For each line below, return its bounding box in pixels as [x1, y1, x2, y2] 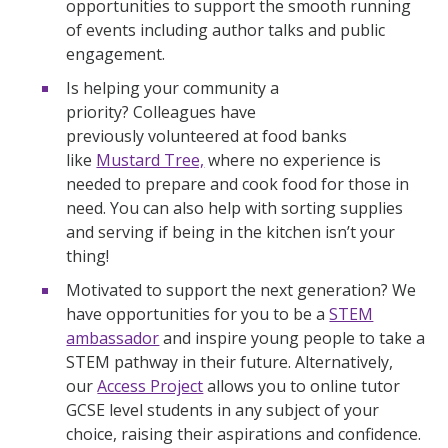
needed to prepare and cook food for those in [66, 172, 410, 195]
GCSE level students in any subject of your [66, 398, 380, 421]
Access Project [97, 374, 204, 397]
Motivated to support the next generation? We [66, 278, 417, 301]
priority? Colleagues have [66, 100, 257, 123]
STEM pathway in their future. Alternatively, [66, 350, 394, 373]
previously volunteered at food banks [66, 124, 348, 147]
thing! [66, 244, 110, 267]
